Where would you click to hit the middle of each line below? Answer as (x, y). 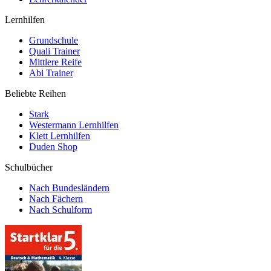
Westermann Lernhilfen (74, 125)
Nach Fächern (56, 199)
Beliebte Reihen (35, 93)
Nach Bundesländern (69, 188)
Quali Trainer (54, 51)
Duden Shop (53, 147)
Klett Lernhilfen (60, 136)
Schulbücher (29, 167)
